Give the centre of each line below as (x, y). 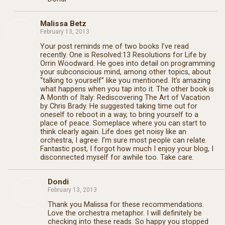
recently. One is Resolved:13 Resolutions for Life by (123, 55)
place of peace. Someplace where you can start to (123, 124)
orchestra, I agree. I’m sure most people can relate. (124, 141)
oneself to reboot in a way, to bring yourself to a (119, 115)
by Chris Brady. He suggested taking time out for (119, 106)
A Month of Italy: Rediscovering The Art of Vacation (125, 98)
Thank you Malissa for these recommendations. (126, 204)
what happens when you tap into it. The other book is (127, 89)
